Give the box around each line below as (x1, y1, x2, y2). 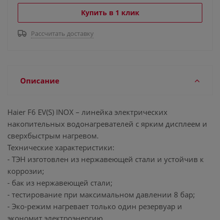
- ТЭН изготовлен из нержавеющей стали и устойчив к (7, 154, 204, 164)
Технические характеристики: (7, 142, 114, 152)
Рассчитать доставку (31, 29, 94, 38)
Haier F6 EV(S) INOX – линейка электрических (7, 107, 167, 117)
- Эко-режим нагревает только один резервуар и (7, 201, 182, 211)
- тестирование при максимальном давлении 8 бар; (7, 190, 195, 199)
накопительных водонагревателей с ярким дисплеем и (7, 119, 207, 129)
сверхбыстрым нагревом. (7, 131, 99, 140)
